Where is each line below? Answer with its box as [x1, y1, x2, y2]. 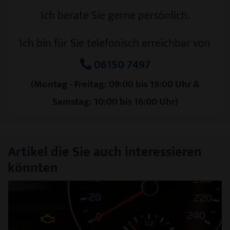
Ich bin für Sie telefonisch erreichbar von [20, 34, 210, 52]
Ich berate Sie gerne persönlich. [40, 6, 190, 25]
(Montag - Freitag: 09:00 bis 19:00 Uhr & [30, 76, 200, 92]
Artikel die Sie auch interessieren [8, 140, 202, 163]
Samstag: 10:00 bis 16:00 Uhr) [52, 93, 178, 110]
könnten [8, 156, 58, 179]
